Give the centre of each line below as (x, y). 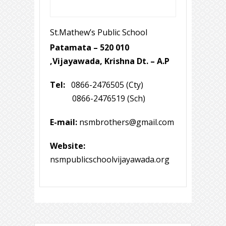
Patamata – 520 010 (90, 48)
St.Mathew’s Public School (99, 33)
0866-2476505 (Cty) (104, 85)
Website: (68, 146)
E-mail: (64, 122)
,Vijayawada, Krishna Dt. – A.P (110, 61)
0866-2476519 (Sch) (98, 99)
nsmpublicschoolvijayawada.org (110, 160)
